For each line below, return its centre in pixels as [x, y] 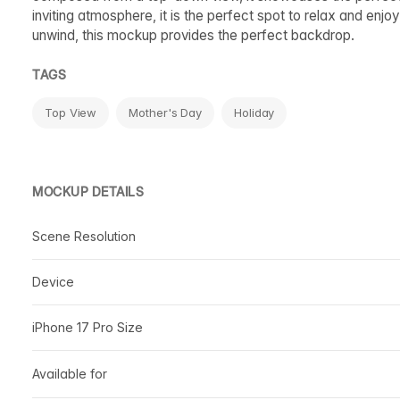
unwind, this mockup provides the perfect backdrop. [193, 35]
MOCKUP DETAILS [88, 191]
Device [53, 281]
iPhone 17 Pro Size [87, 327]
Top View [71, 112]
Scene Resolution [84, 236]
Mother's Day [166, 112]
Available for [70, 373]
